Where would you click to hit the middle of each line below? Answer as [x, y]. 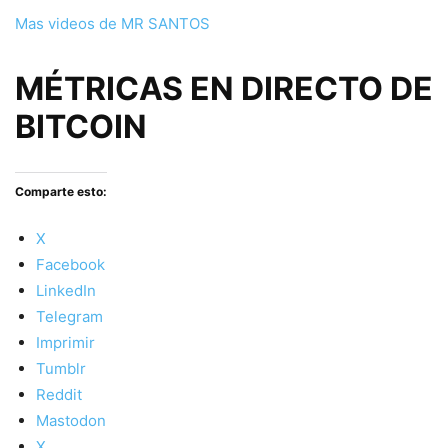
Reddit [59, 394]
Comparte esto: [61, 191]
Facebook [70, 264]
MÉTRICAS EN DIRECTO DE [224, 88]
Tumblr [61, 368]
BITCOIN [81, 126]
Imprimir [65, 342]
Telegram [69, 316]
